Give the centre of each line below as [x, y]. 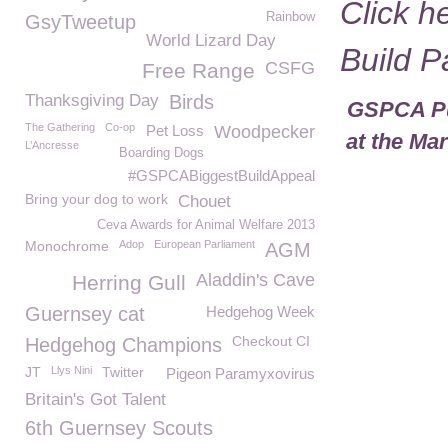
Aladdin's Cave [255, 280]
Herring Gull [129, 282]
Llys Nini [71, 370]
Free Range [198, 70]
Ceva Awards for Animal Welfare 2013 [206, 225]
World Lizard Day [211, 40]
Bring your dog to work [96, 199]
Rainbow [290, 17]
